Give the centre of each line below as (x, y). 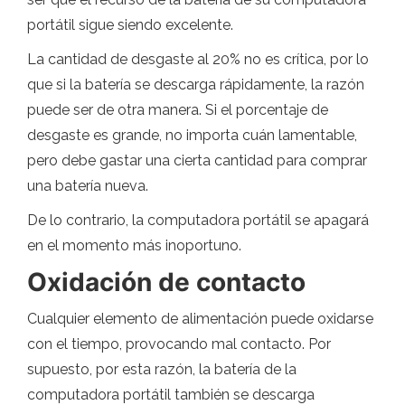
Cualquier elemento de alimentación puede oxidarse (200, 319)
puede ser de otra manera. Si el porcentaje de (178, 110)
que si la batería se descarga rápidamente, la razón (196, 85)
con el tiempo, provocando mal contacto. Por (179, 344)
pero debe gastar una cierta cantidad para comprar (197, 161)
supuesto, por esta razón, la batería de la (162, 370)
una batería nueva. (88, 186)
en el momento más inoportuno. (134, 246)
